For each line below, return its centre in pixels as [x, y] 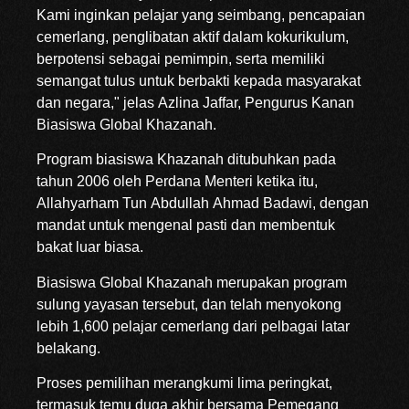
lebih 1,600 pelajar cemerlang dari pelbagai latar [193, 326]
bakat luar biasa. [90, 247]
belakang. [68, 348]
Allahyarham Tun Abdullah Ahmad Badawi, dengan [203, 204]
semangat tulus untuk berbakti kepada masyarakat [199, 80]
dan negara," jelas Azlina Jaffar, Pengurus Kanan [195, 102]
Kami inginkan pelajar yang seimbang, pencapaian [201, 15]
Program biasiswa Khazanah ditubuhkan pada [186, 160]
